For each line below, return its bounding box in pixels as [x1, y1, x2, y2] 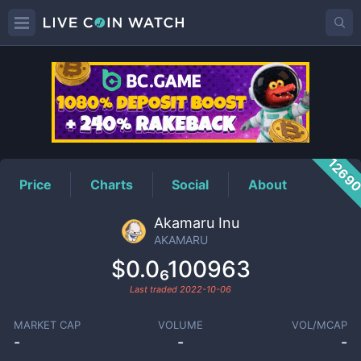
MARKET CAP [13, 318, 81, 331]
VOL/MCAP [292, 318, 348, 331]
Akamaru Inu [154, 214, 239, 231]
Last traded [130, 284, 180, 295]
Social [172, 176, 210, 193]
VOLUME [157, 318, 203, 331]
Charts [90, 176, 134, 193]
